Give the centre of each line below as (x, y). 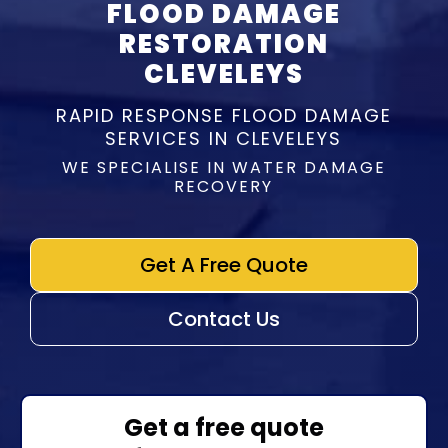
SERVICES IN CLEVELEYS (224, 138)
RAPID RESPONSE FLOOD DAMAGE (223, 115)
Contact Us (224, 319)
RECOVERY (224, 186)
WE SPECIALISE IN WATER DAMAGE (223, 167)
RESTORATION (223, 44)
